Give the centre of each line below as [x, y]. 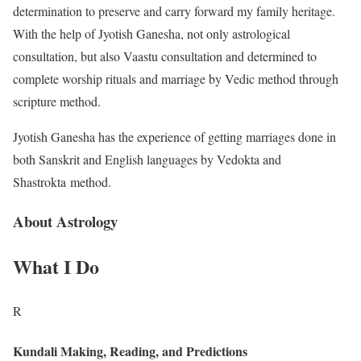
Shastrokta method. [62, 181]
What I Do [56, 267]
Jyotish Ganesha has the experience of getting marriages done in [174, 136]
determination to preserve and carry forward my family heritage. [174, 10]
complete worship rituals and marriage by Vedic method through [176, 78]
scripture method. [57, 101]
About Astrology [65, 221]
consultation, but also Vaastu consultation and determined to [165, 56]
